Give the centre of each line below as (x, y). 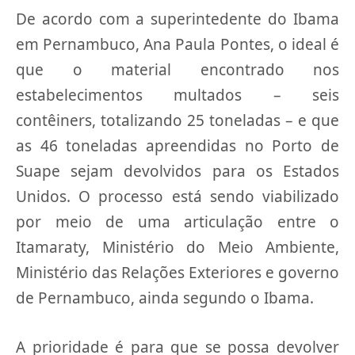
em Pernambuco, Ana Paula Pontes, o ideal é (177, 45)
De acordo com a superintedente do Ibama (177, 19)
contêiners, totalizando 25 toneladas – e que (177, 121)
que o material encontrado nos (177, 70)
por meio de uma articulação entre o (177, 222)
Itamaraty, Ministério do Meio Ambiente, (177, 248)
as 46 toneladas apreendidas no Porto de (177, 146)
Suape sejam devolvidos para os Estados (177, 172)
